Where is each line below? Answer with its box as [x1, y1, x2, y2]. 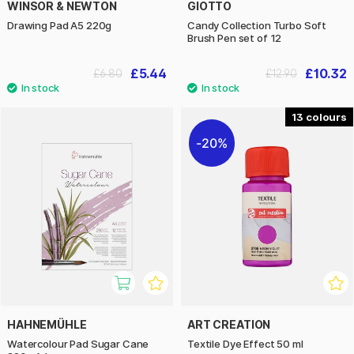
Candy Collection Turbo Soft [187, 19, 327, 32]
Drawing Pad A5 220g [7, 19, 112, 32]
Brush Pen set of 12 [187, 32, 282, 45]
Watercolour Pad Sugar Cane [7, 337, 149, 350]
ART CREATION [187, 317, 271, 331]
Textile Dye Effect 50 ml [187, 337, 303, 350]
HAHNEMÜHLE [7, 317, 87, 331]
